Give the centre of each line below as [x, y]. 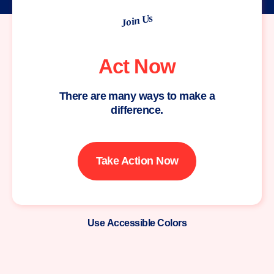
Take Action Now [137, 161]
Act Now [137, 66]
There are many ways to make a [137, 96]
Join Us [136, 20]
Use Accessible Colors [137, 223]
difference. [137, 110]
